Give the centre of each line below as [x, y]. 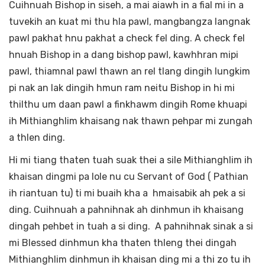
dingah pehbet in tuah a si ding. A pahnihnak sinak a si [131, 227]
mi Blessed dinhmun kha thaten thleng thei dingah [123, 243]
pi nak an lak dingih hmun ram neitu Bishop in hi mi [122, 88]
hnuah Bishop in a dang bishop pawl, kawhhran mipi [124, 55]
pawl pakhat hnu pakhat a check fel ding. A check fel [127, 38]
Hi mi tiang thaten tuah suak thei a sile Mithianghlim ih [131, 160]
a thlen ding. [37, 138]
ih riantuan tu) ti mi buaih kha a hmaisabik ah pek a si [127, 193]
